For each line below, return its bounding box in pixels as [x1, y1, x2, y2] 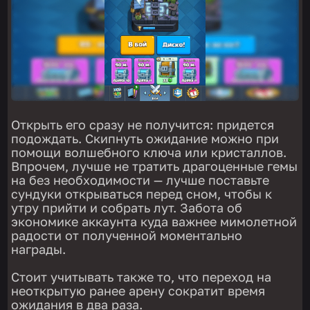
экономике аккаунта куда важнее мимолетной [11, 213, 298, 229]
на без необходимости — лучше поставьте [11, 172, 270, 188]
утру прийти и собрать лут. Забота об [11, 199, 243, 215]
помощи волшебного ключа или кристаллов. [11, 144, 287, 160]
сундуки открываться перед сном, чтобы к [11, 185, 273, 201]
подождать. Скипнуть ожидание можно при [11, 130, 280, 146]
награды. [11, 241, 66, 257]
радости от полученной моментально [11, 227, 243, 243]
